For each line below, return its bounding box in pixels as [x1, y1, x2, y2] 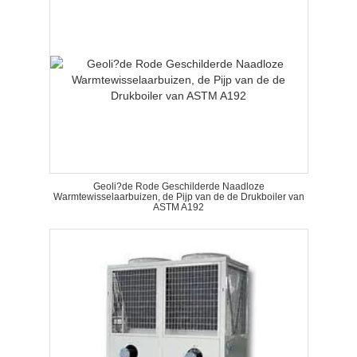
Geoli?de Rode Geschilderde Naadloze [92, 181, 265, 192]
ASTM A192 [153, 202, 204, 213]
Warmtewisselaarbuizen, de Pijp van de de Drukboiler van [53, 191, 304, 202]
